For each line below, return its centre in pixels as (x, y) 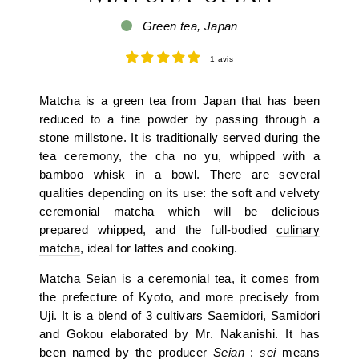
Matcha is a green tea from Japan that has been (179, 101)
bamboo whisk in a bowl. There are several (179, 175)
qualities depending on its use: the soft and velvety (179, 194)
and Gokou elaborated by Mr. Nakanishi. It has (179, 335)
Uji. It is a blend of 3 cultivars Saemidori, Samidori (179, 316)
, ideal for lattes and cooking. (159, 249)
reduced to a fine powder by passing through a (179, 120)
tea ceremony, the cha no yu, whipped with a (179, 157)
